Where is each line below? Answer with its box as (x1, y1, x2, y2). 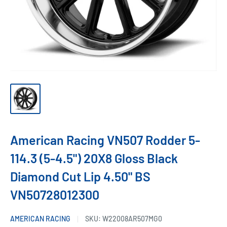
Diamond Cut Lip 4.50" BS (10, 169, 150, 184)
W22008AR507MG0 (102, 214, 162, 223)
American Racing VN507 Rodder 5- (10, 132, 200, 148)
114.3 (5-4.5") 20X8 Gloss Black (10, 150, 178, 166)
